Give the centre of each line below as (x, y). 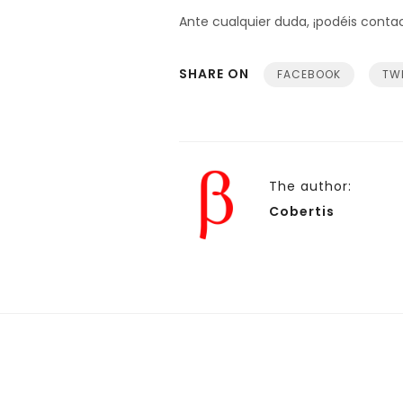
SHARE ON (214, 74)
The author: (310, 186)
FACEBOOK (309, 74)
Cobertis (302, 211)
